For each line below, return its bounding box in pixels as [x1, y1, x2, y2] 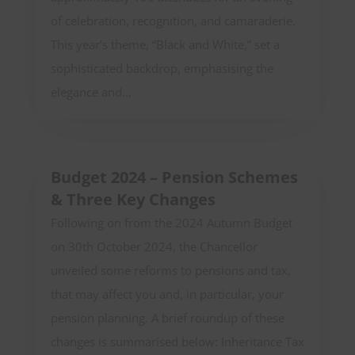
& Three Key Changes [50, 188, 216, 210]
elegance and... [50, 83, 132, 100]
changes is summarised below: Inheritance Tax [50, 333, 304, 349]
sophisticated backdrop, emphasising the [50, 59, 273, 76]
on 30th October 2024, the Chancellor [50, 238, 258, 254]
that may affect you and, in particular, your [50, 285, 284, 302]
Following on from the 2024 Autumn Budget [50, 214, 292, 231]
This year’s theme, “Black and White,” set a [50, 36, 280, 52]
